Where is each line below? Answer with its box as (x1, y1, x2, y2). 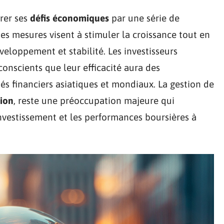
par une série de (109, 12, 179, 23)
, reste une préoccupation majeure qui (13, 95, 174, 106)
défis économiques (30, 12, 109, 23)
